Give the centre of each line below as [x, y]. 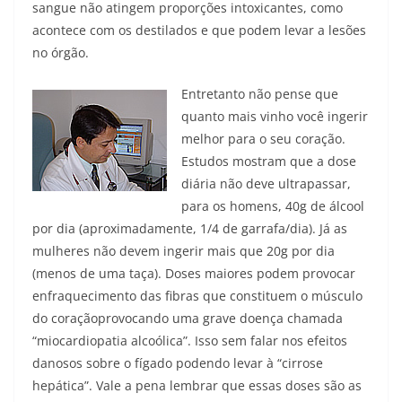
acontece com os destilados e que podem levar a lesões [199, 31]
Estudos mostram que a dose [269, 162]
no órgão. [61, 53]
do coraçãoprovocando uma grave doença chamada [188, 319]
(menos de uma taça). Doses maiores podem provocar [194, 274]
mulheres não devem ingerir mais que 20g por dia [184, 251]
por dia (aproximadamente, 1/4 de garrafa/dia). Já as [190, 229]
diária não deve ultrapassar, [266, 184]
